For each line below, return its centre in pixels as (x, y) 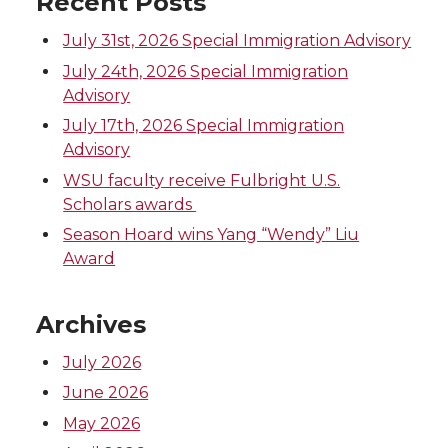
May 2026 (102, 423)
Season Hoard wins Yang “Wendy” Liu (211, 234)
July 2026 (102, 362)
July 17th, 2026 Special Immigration (204, 126)
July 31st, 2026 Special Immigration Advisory (237, 41)
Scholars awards (130, 204)
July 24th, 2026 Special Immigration (206, 71)
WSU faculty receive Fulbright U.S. (202, 180)
